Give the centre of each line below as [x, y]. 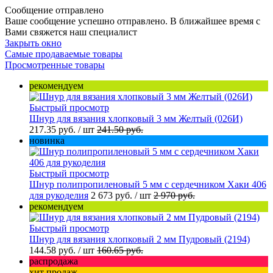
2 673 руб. [113, 195]
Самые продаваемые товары [64, 54]
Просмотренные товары [55, 65]
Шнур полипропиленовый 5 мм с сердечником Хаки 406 [148, 184]
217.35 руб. [54, 129]
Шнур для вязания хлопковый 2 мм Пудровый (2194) [140, 239]
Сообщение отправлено [54, 10]
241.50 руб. [120, 129]
